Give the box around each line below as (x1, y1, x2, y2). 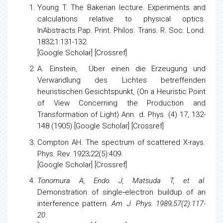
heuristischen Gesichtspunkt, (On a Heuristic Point (37, 101, 206, 110)
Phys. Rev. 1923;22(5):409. (37, 163, 123, 172)
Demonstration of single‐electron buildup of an (37, 202, 206, 211)
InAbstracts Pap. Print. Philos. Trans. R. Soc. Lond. (37, 40, 206, 49)
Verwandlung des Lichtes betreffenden (37, 90, 206, 99)
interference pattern (37, 213, 107, 222)
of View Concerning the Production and (37, 112, 206, 121)
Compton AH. (37, 152, 86, 161)
